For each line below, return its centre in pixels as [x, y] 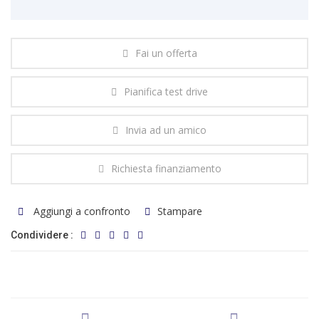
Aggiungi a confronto [80, 211]
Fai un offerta [166, 53]
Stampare [180, 211]
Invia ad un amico [166, 130]
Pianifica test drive [166, 91]
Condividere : [42, 235]
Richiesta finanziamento [166, 168]
